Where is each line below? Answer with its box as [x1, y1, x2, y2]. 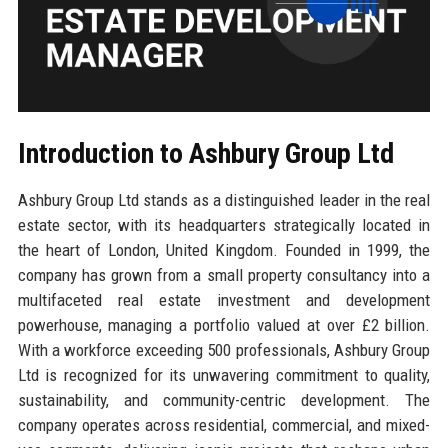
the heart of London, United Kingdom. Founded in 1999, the [17, 239, 431, 260]
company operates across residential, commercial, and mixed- [17, 414, 431, 435]
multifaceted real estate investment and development [17, 289, 431, 310]
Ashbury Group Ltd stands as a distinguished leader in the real [17, 189, 431, 210]
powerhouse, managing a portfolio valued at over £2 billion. [17, 314, 431, 335]
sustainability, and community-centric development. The [17, 389, 431, 410]
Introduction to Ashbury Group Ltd [17, 136, 394, 170]
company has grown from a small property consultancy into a [17, 264, 431, 285]
